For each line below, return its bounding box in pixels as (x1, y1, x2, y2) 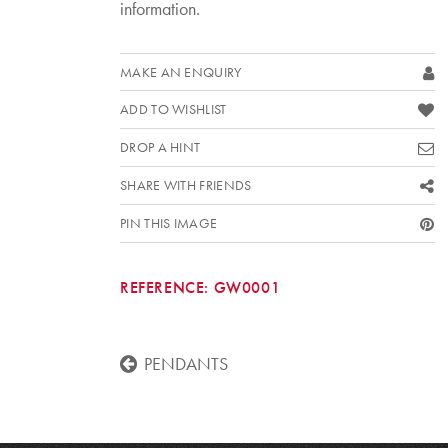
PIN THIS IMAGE (120, 215, 218, 232)
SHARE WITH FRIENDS (120, 177, 252, 194)
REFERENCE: (120, 278, 209, 297)
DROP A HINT (120, 139, 201, 156)
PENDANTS (144, 353, 228, 375)
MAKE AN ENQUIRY (120, 64, 242, 81)
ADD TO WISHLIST (120, 101, 227, 118)
